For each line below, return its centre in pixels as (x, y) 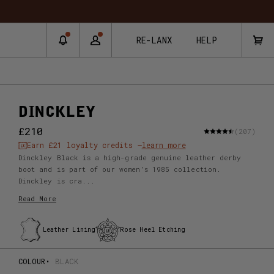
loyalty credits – (102, 145)
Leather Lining (69, 230)
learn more (164, 145)
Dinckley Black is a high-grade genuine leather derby (130, 157)
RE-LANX (154, 40)
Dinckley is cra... (57, 181)
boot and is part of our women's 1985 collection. (119, 169)
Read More (37, 198)
